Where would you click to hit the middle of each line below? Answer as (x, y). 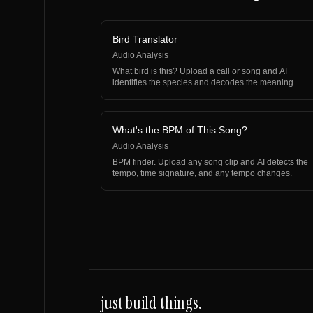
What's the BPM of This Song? (180, 130)
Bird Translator (145, 39)
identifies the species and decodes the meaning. (204, 82)
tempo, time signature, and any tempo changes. (202, 173)
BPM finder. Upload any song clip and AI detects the (210, 162)
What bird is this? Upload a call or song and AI (200, 71)
